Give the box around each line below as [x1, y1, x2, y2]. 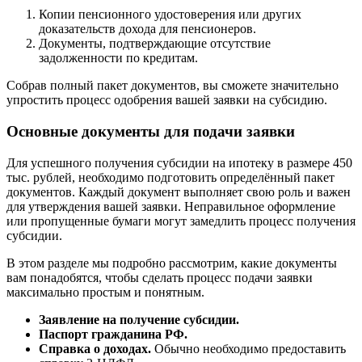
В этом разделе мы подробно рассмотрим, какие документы [6, 255, 337, 270]
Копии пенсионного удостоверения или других [39, 7, 301, 22]
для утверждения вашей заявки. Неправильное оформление [6, 199, 335, 213]
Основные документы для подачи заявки [6, 122, 295, 140]
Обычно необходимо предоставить [151, 341, 346, 356]
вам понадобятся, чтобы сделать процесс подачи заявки [6, 270, 313, 284]
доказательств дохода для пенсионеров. [39, 22, 256, 36]
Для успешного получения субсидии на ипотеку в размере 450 [6, 155, 352, 170]
